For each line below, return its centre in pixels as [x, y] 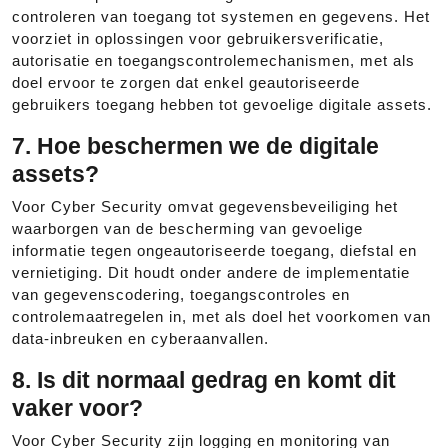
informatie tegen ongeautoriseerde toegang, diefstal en [214, 250]
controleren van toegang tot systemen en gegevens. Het [221, 16]
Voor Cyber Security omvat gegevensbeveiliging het [205, 206]
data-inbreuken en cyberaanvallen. [140, 338]
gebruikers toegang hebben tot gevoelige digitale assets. [222, 104]
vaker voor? [77, 408]
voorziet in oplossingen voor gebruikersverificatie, [198, 38]
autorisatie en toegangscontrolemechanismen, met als [213, 60]
